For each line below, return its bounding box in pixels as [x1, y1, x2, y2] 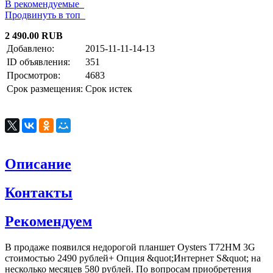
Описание [5, 156, 71, 172]
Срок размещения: [7, 83, 83, 94]
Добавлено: [7, 43, 54, 54]
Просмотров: [7, 70, 60, 81]
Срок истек [85, 83, 132, 94]
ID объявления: [7, 57, 70, 68]
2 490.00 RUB [5, 30, 63, 41]
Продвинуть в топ [5, 10, 85, 21]
